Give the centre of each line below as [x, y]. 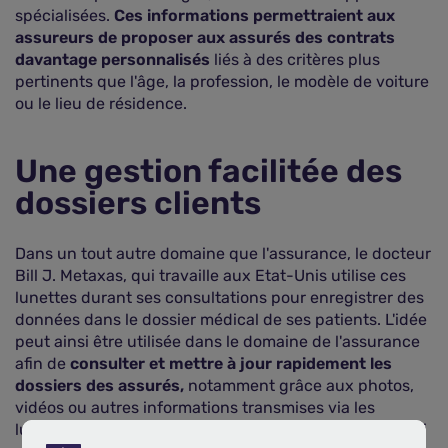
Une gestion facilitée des [208, 171]
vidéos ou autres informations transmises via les [195, 407]
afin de [42, 363]
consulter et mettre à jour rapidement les [231, 363]
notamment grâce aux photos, [301, 385]
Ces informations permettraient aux [254, 15]
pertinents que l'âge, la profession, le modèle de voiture [222, 81]
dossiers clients [138, 203]
